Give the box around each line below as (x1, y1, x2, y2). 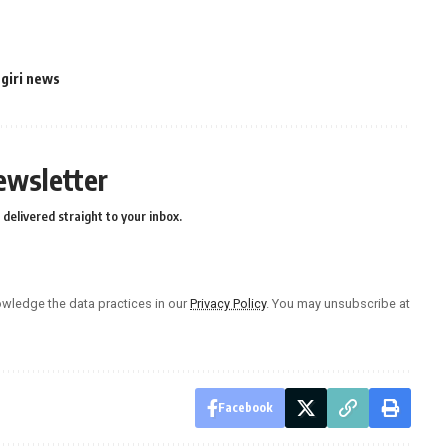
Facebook (217, 400, 273, 416)
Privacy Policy (190, 296, 266, 312)
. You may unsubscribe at (266, 296, 410, 312)
